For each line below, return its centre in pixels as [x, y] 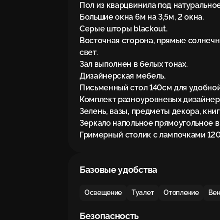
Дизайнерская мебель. [123, 76]
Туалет [143, 192]
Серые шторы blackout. [124, 29]
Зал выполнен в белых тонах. [134, 64]
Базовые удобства [118, 170]
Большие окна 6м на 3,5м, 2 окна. [142, 17]
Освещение [103, 192]
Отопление [181, 192]
